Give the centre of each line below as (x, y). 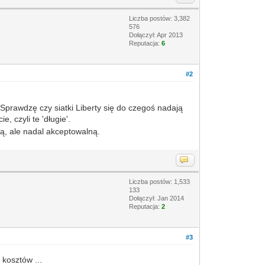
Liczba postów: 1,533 (160, 181)
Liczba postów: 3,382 (160, 18)
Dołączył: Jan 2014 (157, 198)
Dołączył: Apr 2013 (156, 35)
